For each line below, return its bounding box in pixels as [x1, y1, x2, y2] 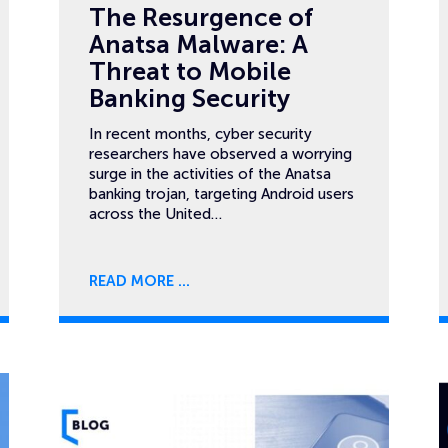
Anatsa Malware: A [89, 30, 308, 59]
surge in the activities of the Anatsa [89, 165, 331, 183]
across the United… [89, 205, 222, 223]
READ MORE [89, 272, 174, 290]
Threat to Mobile [89, 57, 291, 86]
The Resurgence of [89, 3, 313, 32]
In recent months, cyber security [89, 125, 312, 143]
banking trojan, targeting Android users [89, 185, 354, 203]
